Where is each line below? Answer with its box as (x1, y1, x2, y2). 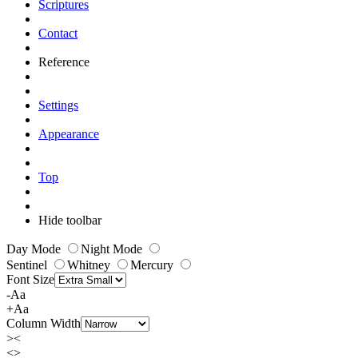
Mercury (130, 258, 177, 272)
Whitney (67, 258, 113, 272)
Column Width (6, 316, 81, 331)
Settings (38, 98, 78, 113)
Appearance (38, 127, 99, 141)
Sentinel (6, 258, 50, 272)
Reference (38, 55, 89, 70)
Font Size (6, 272, 54, 287)
